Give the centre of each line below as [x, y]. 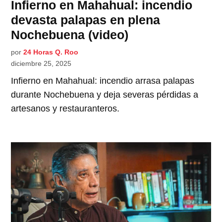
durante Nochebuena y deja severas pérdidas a [105, 95]
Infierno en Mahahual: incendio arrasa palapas [103, 81]
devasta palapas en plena [86, 20]
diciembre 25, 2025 [41, 64]
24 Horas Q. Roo [51, 52]
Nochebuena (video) [70, 35]
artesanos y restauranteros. [65, 109]
